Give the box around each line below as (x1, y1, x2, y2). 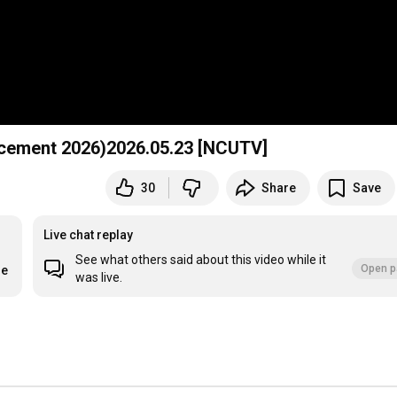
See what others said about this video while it (75, 253, 327, 268)
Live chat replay (43, 228, 134, 243)
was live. (75, 270, 123, 285)
